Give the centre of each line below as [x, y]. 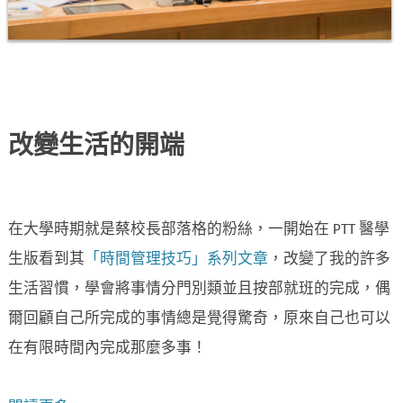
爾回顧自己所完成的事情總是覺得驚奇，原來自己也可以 [199, 319]
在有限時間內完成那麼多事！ [107, 349]
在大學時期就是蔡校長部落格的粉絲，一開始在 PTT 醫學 [199, 230]
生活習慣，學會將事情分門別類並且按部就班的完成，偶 [199, 290]
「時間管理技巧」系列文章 [176, 260]
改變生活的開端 [96, 148]
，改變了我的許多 [329, 260]
